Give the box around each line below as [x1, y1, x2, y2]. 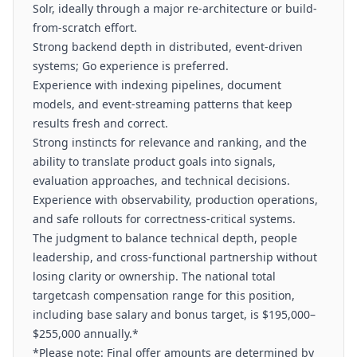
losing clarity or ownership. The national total [33, 269, 276, 284]
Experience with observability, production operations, [33, 192, 318, 207]
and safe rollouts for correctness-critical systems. [33, 211, 296, 226]
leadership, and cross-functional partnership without [33, 249, 317, 265]
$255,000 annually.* [33, 326, 139, 341]
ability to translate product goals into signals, [33, 154, 276, 169]
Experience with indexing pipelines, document [33, 77, 281, 92]
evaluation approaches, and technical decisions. [33, 173, 290, 188]
